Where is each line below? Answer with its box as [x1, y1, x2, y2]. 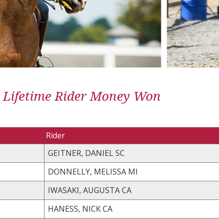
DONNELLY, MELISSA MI [128, 166, 138, 177]
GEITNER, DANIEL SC [115, 147, 125, 158]
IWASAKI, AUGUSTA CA [122, 184, 131, 196]
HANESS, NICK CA [103, 203, 112, 214]
